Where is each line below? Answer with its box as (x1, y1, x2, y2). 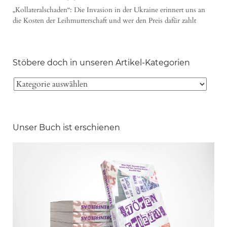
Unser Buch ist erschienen (13, 122, 120, 132)
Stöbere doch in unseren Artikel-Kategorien (13, 57, 190, 67)
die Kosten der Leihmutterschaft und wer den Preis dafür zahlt (13, 15, 196, 25)
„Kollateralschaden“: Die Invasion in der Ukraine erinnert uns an (13, 5, 205, 15)
